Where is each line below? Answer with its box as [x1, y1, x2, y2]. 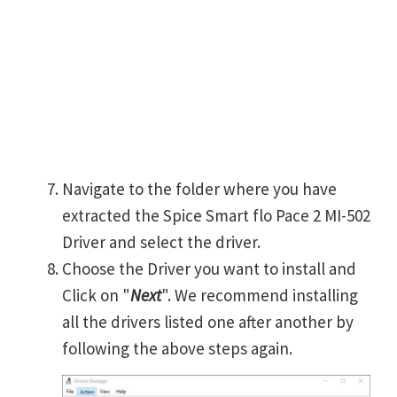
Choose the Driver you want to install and [62, 258, 356, 280]
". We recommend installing [161, 284, 358, 307]
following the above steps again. [62, 338, 292, 360]
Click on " [62, 284, 130, 307]
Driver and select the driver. [62, 231, 261, 253]
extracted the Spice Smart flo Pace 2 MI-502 [62, 205, 370, 227]
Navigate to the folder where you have [62, 178, 337, 200]
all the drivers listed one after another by [62, 311, 354, 333]
